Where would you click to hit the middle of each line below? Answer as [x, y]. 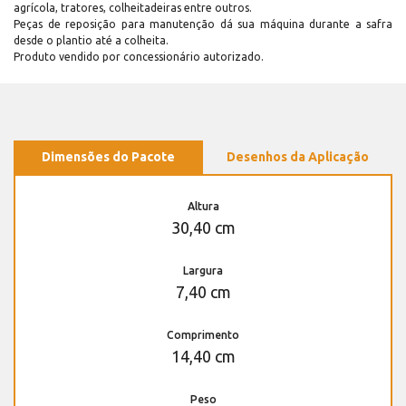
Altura [203, 207]
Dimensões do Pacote [108, 157]
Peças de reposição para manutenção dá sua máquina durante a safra [203, 24]
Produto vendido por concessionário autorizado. [139, 57]
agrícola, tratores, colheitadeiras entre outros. [133, 8]
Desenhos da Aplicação [298, 157]
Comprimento [203, 335]
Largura [203, 271]
